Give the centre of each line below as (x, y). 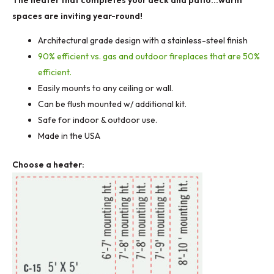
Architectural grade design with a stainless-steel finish (143, 40)
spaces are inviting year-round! (78, 16)
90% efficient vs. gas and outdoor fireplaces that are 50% (149, 56)
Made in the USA (69, 135)
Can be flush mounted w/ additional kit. (112, 104)
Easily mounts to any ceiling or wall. (106, 88)
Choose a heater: (48, 164)
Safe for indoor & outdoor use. (98, 120)
